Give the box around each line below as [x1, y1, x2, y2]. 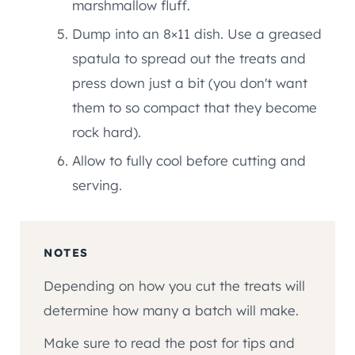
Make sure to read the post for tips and [44, 334, 295, 352]
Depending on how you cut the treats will [44, 277, 305, 295]
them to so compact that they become [72, 99, 317, 116]
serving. [72, 177, 122, 194]
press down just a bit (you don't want [72, 74, 307, 92]
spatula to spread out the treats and [72, 50, 306, 67]
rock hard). [72, 124, 141, 141]
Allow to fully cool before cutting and [72, 152, 306, 170]
